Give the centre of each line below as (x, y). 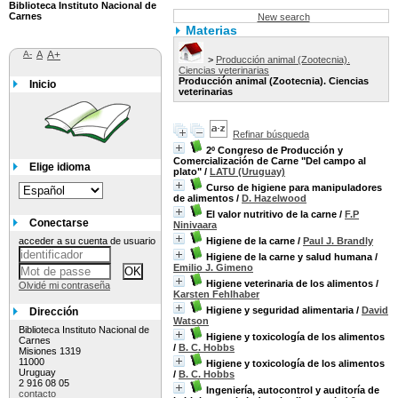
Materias (211, 30)
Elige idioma (60, 167)
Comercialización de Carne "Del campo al (270, 161)
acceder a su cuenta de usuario (87, 241)
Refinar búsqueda (271, 134)
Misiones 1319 (50, 351)
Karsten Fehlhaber (216, 294)
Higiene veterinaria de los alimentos (290, 283)
